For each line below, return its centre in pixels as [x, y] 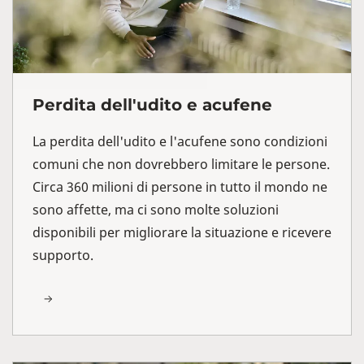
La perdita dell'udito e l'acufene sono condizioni [180, 141]
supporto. [63, 255]
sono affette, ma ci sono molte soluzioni [156, 209]
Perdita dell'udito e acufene [152, 104]
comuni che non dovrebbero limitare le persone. [181, 164]
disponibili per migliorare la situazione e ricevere [182, 232]
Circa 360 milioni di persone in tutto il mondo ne [180, 186]
